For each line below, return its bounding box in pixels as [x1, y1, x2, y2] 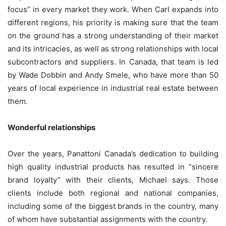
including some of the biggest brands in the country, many [8, 201, 218, 211]
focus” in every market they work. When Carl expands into [8, 5, 218, 15]
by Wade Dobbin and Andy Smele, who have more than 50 [8, 70, 218, 80]
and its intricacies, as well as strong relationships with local [8, 44, 218, 54]
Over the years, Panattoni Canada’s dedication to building [8, 149, 218, 159]
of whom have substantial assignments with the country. [8, 214, 207, 224]
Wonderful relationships [8, 123, 95, 133]
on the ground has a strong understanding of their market [8, 31, 218, 41]
